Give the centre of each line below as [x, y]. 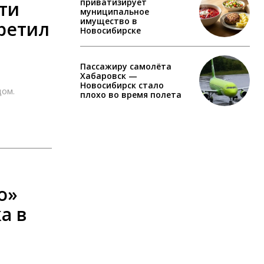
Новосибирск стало [122, 85]
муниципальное [115, 11]
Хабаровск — [109, 75]
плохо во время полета [131, 94]
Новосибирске [110, 30]
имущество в [109, 21]
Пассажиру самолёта [126, 66]
